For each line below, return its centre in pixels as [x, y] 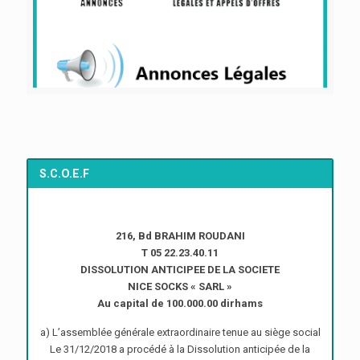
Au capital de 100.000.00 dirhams [180, 304]
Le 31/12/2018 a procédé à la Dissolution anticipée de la [180, 350]
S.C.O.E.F [65, 173]
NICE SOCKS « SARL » [180, 287]
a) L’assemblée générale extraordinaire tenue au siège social [180, 333]
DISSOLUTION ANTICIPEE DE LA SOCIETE [180, 270]
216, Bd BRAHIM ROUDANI [180, 236]
